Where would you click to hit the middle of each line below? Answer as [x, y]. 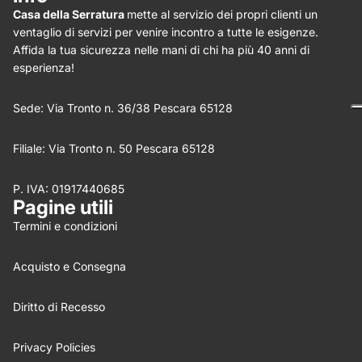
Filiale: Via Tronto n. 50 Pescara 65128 [114, 149]
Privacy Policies [54, 347]
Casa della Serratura [70, 15]
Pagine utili [63, 208]
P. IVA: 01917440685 [69, 189]
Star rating [192, 27]
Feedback [65, 292]
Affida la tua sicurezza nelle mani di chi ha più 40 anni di [161, 50]
